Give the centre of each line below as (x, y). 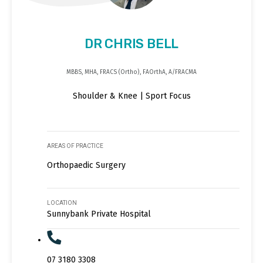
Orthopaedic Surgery (86, 165)
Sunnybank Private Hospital (99, 214)
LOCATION (62, 203)
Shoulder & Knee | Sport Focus (131, 96)
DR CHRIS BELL (131, 44)
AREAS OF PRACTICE (75, 146)
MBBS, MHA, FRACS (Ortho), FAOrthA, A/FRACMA (131, 73)
